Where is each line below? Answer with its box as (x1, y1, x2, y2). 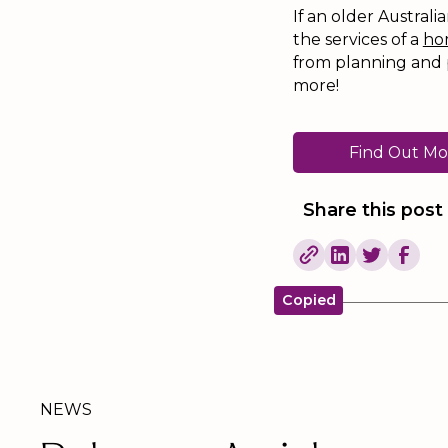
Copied (281, 291, 336, 310)
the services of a (292, 29, 423, 49)
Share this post (302, 199, 443, 221)
